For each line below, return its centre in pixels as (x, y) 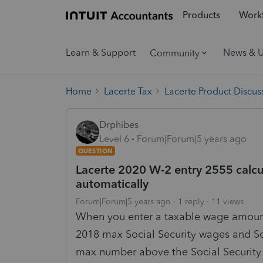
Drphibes (119, 124)
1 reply (191, 201)
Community (175, 53)
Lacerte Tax (128, 91)
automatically (112, 183)
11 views (227, 201)
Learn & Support (101, 53)
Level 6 (114, 139)
